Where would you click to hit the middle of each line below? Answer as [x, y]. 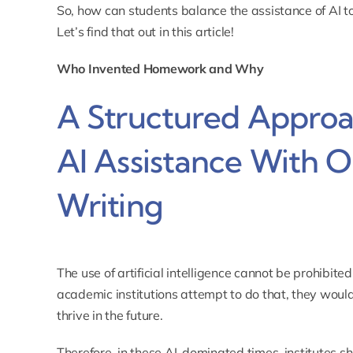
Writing [110, 206]
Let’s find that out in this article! [145, 32]
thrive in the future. [110, 316]
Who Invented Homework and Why [160, 69]
